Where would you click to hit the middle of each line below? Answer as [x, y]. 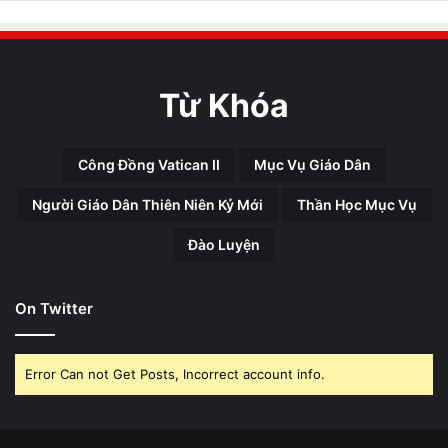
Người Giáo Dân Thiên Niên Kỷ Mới [147, 204]
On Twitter [54, 308]
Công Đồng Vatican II [148, 164]
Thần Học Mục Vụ [356, 204]
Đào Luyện [224, 244]
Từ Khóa [224, 105]
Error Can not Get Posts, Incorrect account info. [175, 373]
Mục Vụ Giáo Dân [312, 164]
